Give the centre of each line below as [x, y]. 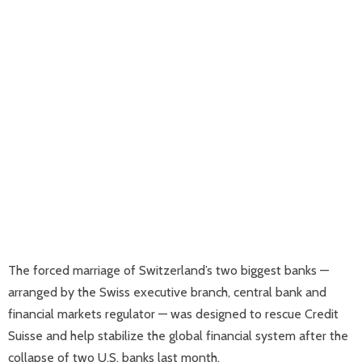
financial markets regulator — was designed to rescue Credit [173, 314]
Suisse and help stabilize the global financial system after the [178, 336]
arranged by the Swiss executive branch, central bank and [167, 292]
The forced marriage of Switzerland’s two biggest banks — [168, 270]
